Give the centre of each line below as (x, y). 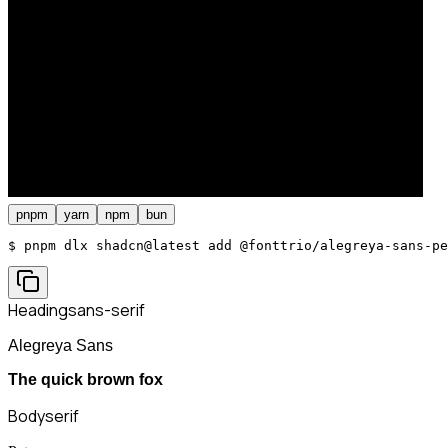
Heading (38, 309)
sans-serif (106, 309)
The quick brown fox (85, 379)
